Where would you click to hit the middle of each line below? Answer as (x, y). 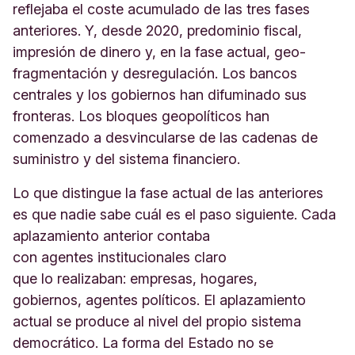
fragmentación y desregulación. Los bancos (155, 73)
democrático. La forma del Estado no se (143, 343)
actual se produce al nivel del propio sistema (157, 321)
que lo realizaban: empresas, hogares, (135, 279)
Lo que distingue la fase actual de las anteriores (168, 193)
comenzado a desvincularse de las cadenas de (165, 137)
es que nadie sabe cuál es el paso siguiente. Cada (174, 214)
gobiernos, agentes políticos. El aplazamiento (159, 300)
